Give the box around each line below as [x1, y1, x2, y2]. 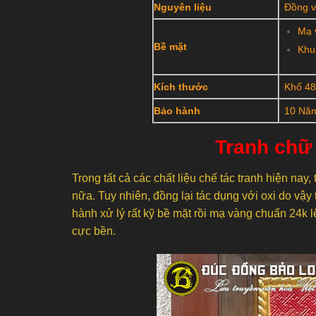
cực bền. [72, 224, 116, 237]
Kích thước [154, 80, 208, 92]
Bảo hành [154, 104, 200, 116]
